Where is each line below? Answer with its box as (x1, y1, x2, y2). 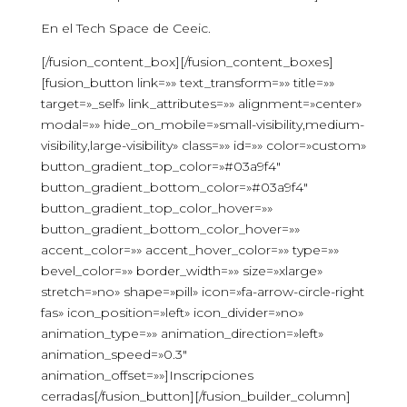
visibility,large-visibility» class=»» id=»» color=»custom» (40, 137, 366, 154)
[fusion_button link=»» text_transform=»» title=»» (40, 74, 334, 91)
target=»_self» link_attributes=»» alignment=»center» (40, 95, 362, 112)
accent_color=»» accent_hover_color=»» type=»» (40, 242, 339, 258)
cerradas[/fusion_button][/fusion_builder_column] (40, 388, 351, 404)
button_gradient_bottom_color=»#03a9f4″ (40, 179, 308, 195)
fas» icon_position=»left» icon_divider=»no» (40, 304, 303, 321)
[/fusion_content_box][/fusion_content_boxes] (40, 54, 333, 70)
